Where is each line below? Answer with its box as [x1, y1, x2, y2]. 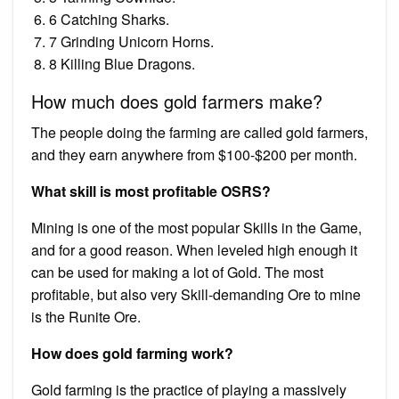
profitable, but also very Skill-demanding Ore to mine [31, 283, 361, 305]
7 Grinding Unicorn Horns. [49, 30, 214, 52]
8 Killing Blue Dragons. [49, 53, 195, 74]
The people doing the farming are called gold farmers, [31, 121, 368, 142]
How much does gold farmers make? [31, 87, 322, 114]
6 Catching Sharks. [49, 8, 169, 29]
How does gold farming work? [31, 342, 233, 363]
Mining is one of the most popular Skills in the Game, [31, 216, 362, 238]
